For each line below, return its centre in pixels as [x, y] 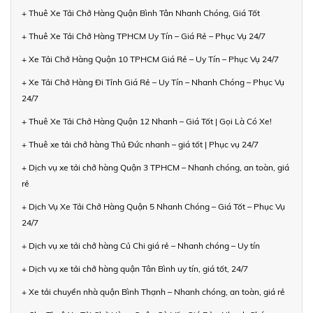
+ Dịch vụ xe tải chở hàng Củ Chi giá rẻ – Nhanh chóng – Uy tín [141, 245]
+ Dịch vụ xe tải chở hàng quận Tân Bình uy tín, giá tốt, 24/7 [135, 268]
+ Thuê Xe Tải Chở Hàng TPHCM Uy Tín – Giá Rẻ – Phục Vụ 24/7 [144, 36]
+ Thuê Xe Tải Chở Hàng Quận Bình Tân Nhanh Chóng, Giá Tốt [141, 13]
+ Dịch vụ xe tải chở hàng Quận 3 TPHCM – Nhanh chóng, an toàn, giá [155, 167]
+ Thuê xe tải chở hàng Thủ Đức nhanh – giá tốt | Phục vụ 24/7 [140, 144]
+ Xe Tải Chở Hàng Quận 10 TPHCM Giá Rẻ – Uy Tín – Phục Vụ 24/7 [150, 59]
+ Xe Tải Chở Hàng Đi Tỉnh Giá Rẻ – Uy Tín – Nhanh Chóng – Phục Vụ [153, 82]
